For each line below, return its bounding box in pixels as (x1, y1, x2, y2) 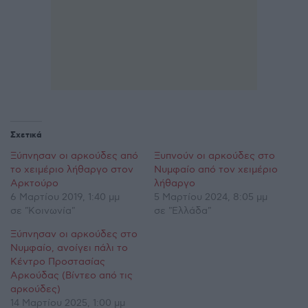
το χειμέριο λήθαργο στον (10, 163, 133, 175)
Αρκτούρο (10, 177, 58, 189)
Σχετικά (10, 129, 42, 140)
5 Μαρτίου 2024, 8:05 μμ (154, 190, 267, 203)
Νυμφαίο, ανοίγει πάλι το (10, 241, 128, 254)
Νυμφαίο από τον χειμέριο (154, 163, 278, 175)
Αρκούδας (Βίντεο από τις (10, 269, 133, 281)
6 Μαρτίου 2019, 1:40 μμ (10, 190, 120, 203)
